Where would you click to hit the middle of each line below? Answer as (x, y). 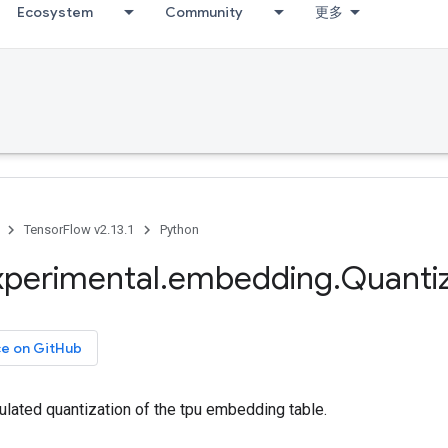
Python (179, 229)
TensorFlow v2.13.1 (79, 229)
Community (204, 12)
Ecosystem (55, 12)
